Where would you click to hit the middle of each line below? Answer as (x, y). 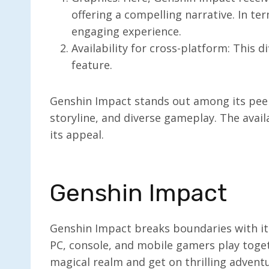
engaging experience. (126, 31)
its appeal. (77, 134)
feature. (92, 65)
